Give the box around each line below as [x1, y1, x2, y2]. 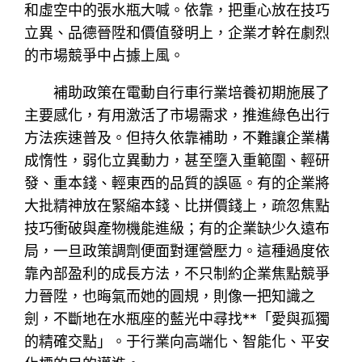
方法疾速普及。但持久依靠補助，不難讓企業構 [24, 128, 330, 146]
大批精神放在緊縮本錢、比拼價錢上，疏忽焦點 [24, 196, 330, 214]
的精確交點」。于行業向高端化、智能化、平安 [24, 332, 330, 350]
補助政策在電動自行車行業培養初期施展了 [53, 83, 330, 101]
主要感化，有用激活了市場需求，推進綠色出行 [24, 106, 330, 124]
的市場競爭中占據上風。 [24, 46, 185, 64]
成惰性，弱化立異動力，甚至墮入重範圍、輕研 [24, 151, 330, 169]
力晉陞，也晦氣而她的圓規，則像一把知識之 [24, 287, 316, 305]
